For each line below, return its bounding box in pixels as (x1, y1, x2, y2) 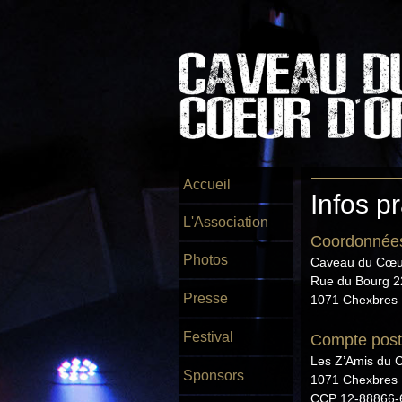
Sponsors (183, 368, 244, 383)
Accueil (183, 177, 231, 192)
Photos (183, 252, 228, 267)
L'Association (183, 214, 268, 230)
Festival (183, 329, 233, 345)
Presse (183, 291, 228, 306)
